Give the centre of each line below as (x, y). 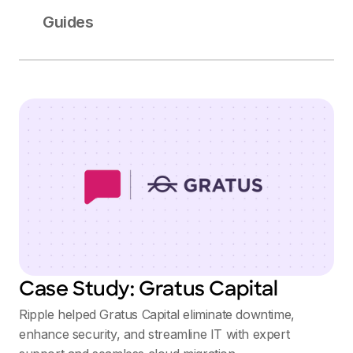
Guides (68, 22)
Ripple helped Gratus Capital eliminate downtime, (157, 315)
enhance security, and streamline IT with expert (154, 334)
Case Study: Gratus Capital (149, 291)
